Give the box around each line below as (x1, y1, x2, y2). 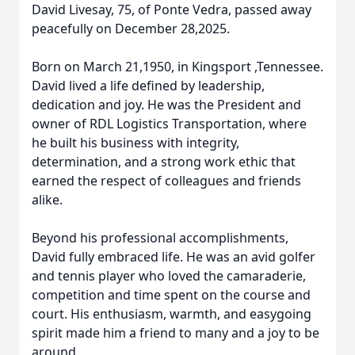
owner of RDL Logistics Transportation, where (32, 115, 307, 132)
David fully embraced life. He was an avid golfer (32, 248, 315, 265)
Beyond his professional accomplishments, (32, 229, 288, 246)
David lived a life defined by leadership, (32, 77, 265, 94)
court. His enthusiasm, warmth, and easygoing (32, 305, 311, 323)
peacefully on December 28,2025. (32, 20, 230, 37)
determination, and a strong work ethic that (32, 153, 296, 170)
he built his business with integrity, (32, 134, 239, 151)
